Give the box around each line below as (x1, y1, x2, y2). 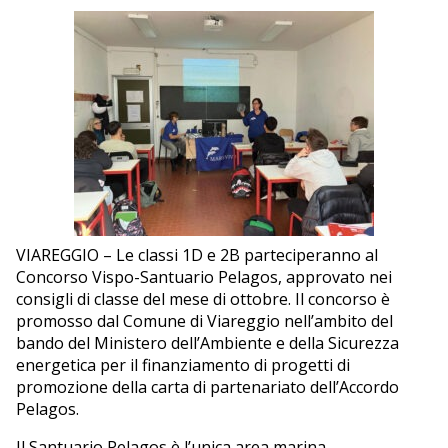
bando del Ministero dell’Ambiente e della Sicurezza (16, 331, 399, 354)
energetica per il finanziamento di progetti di (16, 353, 350, 376)
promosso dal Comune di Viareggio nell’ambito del (16, 309, 393, 332)
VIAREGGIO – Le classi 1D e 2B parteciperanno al (16, 243, 378, 266)
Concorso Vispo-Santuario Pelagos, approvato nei (16, 265, 392, 288)
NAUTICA (16, 137, 86, 160)
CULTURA (16, 88, 88, 111)
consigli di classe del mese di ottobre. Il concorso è (16, 287, 390, 310)
